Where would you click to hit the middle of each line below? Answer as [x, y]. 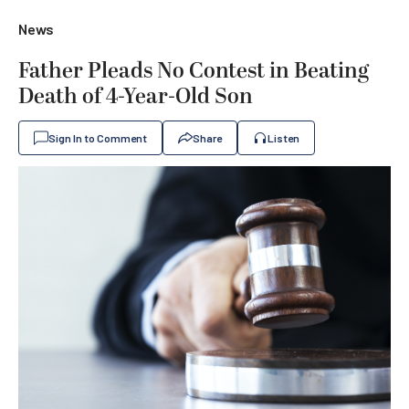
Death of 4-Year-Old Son [136, 97]
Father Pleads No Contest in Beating [194, 71]
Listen [283, 138]
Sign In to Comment [98, 138]
